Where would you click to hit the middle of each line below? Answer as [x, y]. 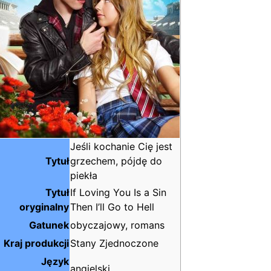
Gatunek [49, 225]
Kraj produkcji [36, 243]
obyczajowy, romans [117, 225]
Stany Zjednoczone [114, 243]
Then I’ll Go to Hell [112, 207]
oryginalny [44, 207]
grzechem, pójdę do [116, 161]
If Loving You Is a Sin [118, 192]
